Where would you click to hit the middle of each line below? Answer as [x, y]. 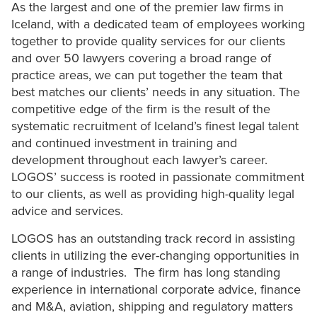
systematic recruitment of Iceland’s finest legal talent [155, 126]
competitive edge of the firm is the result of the [141, 109]
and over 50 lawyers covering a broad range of [141, 58]
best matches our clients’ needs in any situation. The [156, 92]
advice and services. [67, 211]
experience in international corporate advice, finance [156, 290]
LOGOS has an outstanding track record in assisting [153, 239]
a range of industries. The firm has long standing [146, 273]
